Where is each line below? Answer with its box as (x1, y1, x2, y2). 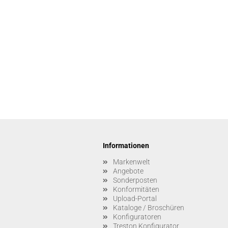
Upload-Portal (113, 194, 157, 203)
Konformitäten (113, 185, 159, 193)
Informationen (103, 141, 149, 150)
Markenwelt (113, 158, 150, 166)
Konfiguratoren (113, 213, 161, 221)
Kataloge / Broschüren (113, 204, 184, 212)
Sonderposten (113, 176, 157, 184)
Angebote (113, 167, 144, 175)
